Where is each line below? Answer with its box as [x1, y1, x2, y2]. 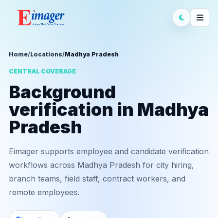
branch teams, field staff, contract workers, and [9, 174, 185, 183]
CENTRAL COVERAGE [9, 68, 76, 75]
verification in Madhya [9, 99, 209, 120]
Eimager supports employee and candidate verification [9, 146, 209, 156]
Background [9, 81, 116, 103]
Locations [30, 51, 62, 58]
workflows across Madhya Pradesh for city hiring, [9, 160, 194, 170]
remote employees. [9, 187, 79, 197]
